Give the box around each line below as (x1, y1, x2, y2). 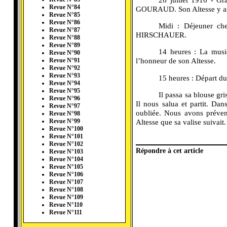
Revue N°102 (49, 140, 83, 148)
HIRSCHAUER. (136, 30, 186, 39)
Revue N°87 (49, 26, 80, 34)
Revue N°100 (49, 125, 83, 133)
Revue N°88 (49, 34, 80, 42)
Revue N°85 (49, 11, 80, 19)
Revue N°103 (49, 148, 83, 156)
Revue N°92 (49, 64, 80, 72)
